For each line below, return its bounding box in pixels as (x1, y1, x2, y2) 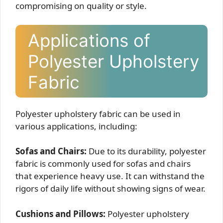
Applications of (28, 29, 150, 51)
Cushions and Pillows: (15, 208, 106, 220)
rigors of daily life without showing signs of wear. (15, 183, 206, 195)
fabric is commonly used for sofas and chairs (15, 158, 191, 170)
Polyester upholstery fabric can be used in (15, 108, 181, 119)
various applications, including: (15, 120, 137, 132)
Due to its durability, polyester (87, 145, 206, 157)
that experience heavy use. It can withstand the (15, 170, 205, 182)
